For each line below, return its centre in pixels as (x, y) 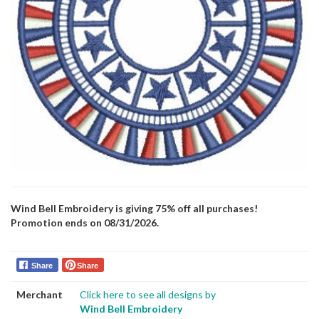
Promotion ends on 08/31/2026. (85, 223)
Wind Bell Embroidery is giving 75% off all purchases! (134, 208)
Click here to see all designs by (148, 294)
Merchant (40, 294)
